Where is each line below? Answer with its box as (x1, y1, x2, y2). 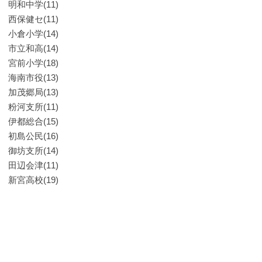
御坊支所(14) (8, 146, 58, 156)
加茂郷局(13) (8, 87, 58, 97)
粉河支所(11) (8, 102, 58, 112)
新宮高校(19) (8, 175, 58, 185)
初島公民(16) (8, 131, 58, 141)
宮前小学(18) (8, 58, 58, 68)
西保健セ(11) (8, 14, 58, 24)
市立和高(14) (8, 43, 58, 53)
